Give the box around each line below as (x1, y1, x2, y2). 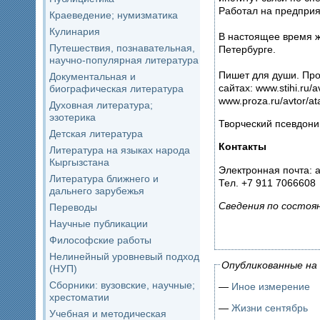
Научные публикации (49, 218, 148, 229)
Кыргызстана (49, 156, 109, 168)
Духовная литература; (49, 99, 153, 111)
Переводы (49, 201, 97, 213)
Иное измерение (231, 280, 310, 292)
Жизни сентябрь (231, 301, 308, 314)
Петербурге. (219, 43, 276, 55)
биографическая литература (49, 83, 184, 94)
